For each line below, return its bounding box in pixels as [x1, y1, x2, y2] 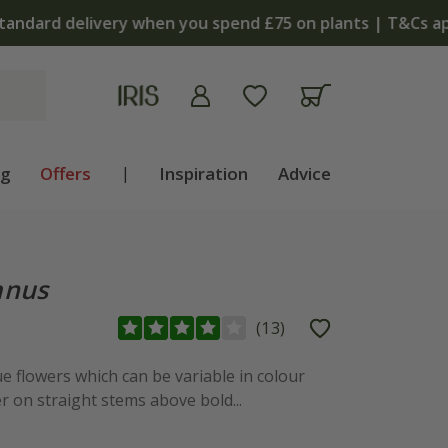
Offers [40, 162, 92, 185]
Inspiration [159, 162, 249, 185]
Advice [277, 162, 331, 185]
